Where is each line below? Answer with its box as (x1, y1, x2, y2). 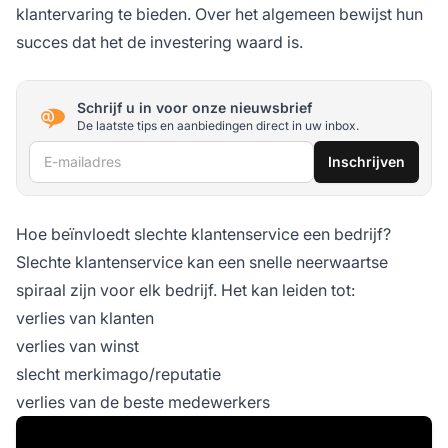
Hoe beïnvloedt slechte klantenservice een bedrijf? (16, 223, 391, 244)
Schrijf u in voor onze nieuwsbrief (77, 99, 312, 117)
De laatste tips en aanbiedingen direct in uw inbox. (77, 118, 359, 134)
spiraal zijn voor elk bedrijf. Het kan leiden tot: (16, 279, 355, 300)
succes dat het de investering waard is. (16, 31, 303, 52)
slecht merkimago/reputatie (16, 363, 221, 384)
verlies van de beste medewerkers (16, 391, 270, 412)
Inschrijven (328, 152, 405, 170)
